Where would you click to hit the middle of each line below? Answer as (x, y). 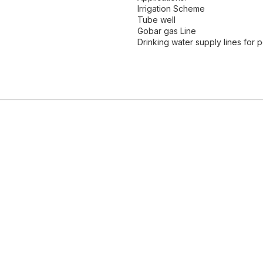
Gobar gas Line (167, 31)
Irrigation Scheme (171, 9)
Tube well (156, 20)
